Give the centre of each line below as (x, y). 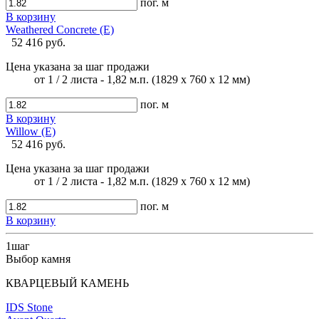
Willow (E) (31, 131)
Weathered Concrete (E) (60, 29)
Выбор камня (38, 258)
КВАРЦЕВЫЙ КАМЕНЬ (67, 283)
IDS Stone (29, 307)
